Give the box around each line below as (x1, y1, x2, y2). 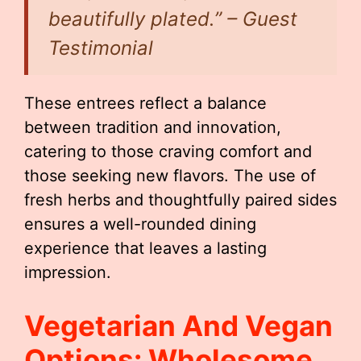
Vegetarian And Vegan (24, 309, 333, 342)
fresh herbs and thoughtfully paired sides (24, 190, 337, 210)
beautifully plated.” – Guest (48, 7, 297, 31)
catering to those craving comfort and (24, 142, 312, 161)
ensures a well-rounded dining (24, 214, 256, 234)
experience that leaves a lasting (24, 239, 267, 258)
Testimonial (48, 36, 153, 60)
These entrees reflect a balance (24, 93, 267, 113)
